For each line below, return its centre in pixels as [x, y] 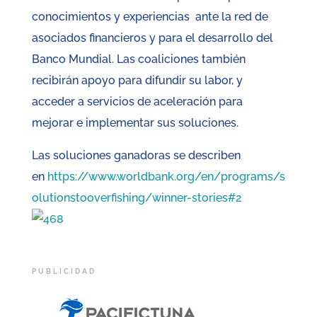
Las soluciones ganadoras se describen [136, 156]
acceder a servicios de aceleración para [137, 102]
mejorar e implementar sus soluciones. [138, 123]
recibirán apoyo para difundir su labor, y [137, 81]
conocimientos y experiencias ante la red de [150, 17]
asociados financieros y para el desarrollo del [152, 38]
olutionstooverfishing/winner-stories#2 [137, 198]
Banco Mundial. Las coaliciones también [138, 59]
